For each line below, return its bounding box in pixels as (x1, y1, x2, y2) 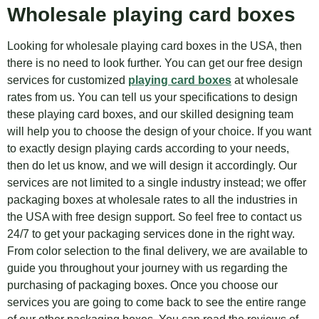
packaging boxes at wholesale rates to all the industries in (7, 194, 298, 206)
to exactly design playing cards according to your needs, (7, 142, 289, 155)
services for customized (7, 74, 128, 86)
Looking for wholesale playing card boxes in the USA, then (7, 40, 302, 52)
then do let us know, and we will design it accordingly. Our (7, 159, 297, 172)
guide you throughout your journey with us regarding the (7, 262, 288, 274)
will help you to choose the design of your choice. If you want (7, 125, 311, 137)
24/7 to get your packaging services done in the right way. (7, 228, 295, 240)
